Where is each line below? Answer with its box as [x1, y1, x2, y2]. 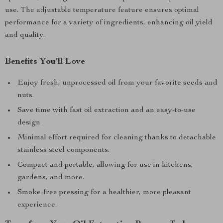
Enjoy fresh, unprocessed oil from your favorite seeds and [17, 79, 218, 87]
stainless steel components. [17, 146, 110, 154]
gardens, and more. [17, 174, 84, 182]
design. [17, 119, 42, 127]
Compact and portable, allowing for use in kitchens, [17, 161, 193, 169]
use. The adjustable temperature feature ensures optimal [5, 6, 199, 14]
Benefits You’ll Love [5, 57, 85, 66]
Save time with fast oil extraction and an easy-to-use [17, 107, 196, 114]
